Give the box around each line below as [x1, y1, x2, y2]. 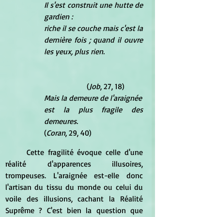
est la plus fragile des [44, 104, 143, 114]
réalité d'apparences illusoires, [5, 158, 143, 169]
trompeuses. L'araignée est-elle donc [5, 170, 143, 180]
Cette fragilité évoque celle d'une [5, 147, 27, 157]
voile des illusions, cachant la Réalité [5, 193, 143, 203]
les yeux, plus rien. [44, 46, 105, 56]
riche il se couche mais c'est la [44, 23, 143, 33]
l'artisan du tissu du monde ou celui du [5, 182, 143, 192]
